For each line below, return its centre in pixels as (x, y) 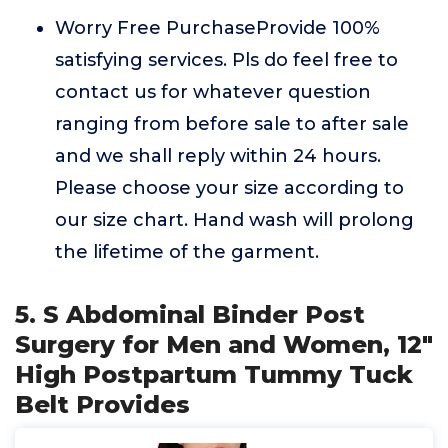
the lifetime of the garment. (187, 252)
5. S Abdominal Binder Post (190, 314)
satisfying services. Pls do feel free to (226, 60)
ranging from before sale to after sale (232, 124)
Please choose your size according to (229, 188)
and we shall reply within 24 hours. (218, 156)
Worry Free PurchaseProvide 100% (217, 28)
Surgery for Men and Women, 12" (224, 344)
